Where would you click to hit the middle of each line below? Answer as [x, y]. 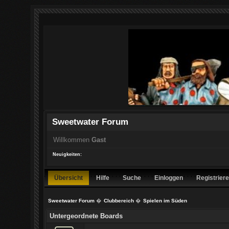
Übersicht [69, 177]
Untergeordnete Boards [86, 216]
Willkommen [72, 140]
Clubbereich [119, 201]
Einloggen [169, 177]
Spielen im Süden [165, 201]
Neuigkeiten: [67, 155]
